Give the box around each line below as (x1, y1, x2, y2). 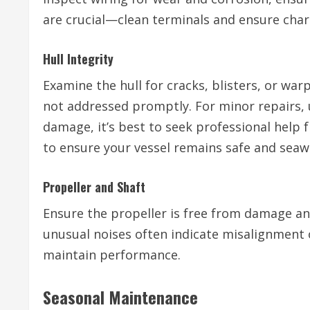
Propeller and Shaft (43, 178, 145, 197)
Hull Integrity (43, 50, 113, 69)
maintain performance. (43, 246, 181, 264)
